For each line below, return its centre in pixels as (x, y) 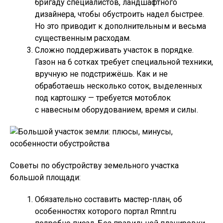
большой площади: (45, 177)
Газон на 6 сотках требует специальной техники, (124, 62)
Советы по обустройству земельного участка (94, 166)
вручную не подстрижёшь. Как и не (101, 74)
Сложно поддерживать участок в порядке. (114, 50)
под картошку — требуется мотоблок (103, 98)
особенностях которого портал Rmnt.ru (106, 211)
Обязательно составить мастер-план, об (109, 199)
